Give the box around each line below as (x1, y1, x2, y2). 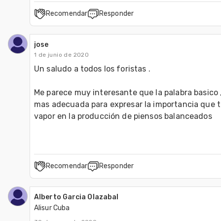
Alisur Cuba (34, 203, 70, 212)
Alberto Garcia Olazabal (34, 192, 119, 201)
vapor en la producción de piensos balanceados (34, 111, 214, 121)
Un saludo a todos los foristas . (34, 64, 150, 74)
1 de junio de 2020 (34, 51, 89, 58)
